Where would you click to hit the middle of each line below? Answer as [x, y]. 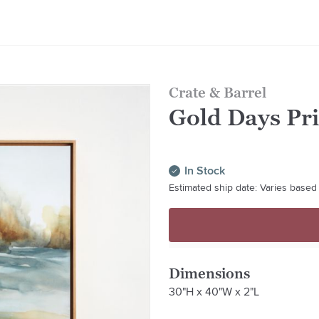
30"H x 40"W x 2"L [214, 292]
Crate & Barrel [217, 93]
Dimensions [209, 273]
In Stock [204, 171]
